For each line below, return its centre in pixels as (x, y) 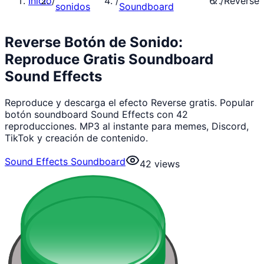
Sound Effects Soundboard (65, 161)
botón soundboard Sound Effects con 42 (96, 114)
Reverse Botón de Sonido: (94, 42)
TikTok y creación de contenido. (76, 138)
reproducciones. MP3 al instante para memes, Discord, (127, 126)
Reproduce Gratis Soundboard (109, 59)
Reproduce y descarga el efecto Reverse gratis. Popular (129, 102)
